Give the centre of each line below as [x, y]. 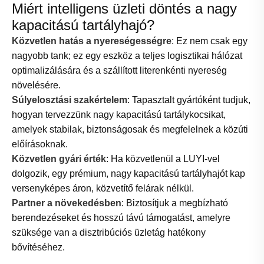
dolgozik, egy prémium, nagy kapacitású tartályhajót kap [128, 174]
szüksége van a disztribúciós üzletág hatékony [109, 233]
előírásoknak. [40, 144]
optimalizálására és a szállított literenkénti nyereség [119, 71]
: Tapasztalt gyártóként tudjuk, [189, 100]
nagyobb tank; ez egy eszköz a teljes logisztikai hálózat [127, 56]
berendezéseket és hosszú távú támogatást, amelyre [121, 218]
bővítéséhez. [38, 247]
